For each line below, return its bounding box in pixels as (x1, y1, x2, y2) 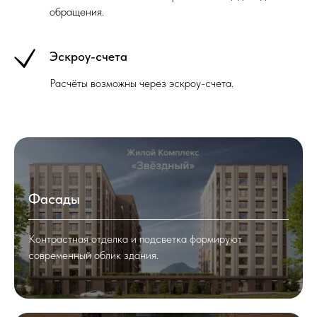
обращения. (50, 5, 104, 18)
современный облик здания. (28, 248, 158, 262)
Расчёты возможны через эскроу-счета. (50, 76, 234, 90)
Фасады (28, 190, 80, 207)
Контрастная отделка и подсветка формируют (28, 232, 242, 246)
